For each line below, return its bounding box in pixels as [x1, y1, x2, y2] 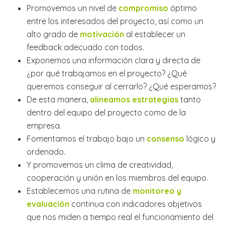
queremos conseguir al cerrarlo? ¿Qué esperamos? [26, 81, 216, 91]
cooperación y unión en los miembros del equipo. [26, 172, 208, 183]
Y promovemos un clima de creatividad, [26, 159, 173, 170]
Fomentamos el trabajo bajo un [26, 133, 147, 144]
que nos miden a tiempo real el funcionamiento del [26, 211, 213, 222]
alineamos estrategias [87, 94, 178, 104]
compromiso [118, 3, 168, 13]
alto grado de [26, 29, 80, 39]
